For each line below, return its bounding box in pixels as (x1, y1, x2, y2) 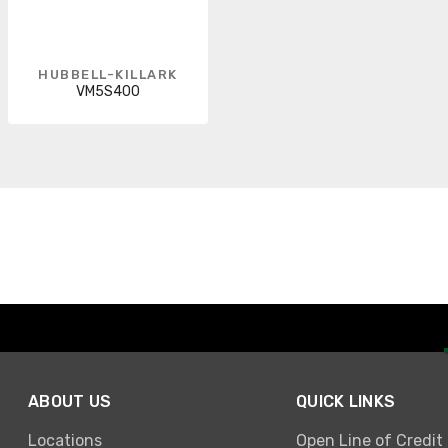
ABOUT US (28, 392, 112, 412)
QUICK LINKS (296, 392, 396, 412)
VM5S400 (76, 83, 140, 100)
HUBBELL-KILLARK (38, 67, 178, 82)
